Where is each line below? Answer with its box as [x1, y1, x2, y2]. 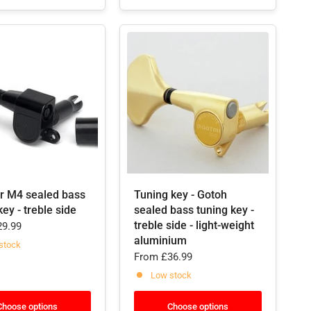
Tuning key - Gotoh [134, 188, 227, 201]
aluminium [134, 234, 187, 247]
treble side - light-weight [134, 219, 254, 232]
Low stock [151, 269, 192, 280]
